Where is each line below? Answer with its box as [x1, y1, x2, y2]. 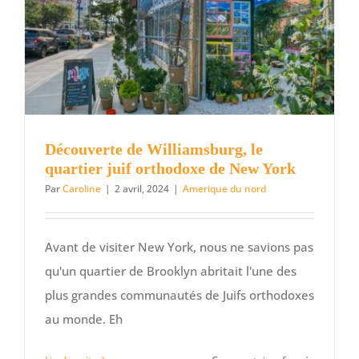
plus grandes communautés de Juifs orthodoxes [45, 286, 314, 303]
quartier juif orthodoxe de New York [45, 159, 296, 177]
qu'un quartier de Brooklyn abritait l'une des [45, 262, 296, 279]
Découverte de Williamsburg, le [45, 139, 263, 158]
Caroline [63, 181, 101, 196]
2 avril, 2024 [115, 181, 169, 196]
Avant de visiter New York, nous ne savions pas [45, 238, 313, 255]
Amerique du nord [183, 181, 266, 196]
